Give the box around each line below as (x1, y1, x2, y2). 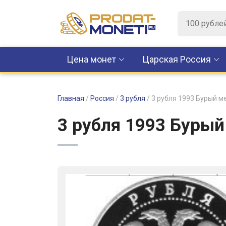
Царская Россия (142, 54, 211, 65)
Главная (58, 94, 84, 102)
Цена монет (67, 54, 116, 65)
